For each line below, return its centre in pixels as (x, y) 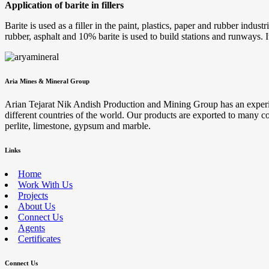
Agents (32, 228)
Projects (33, 196)
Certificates (39, 239)
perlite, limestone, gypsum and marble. (78, 126)
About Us (37, 207)
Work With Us (45, 185)
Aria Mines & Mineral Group (47, 81)
